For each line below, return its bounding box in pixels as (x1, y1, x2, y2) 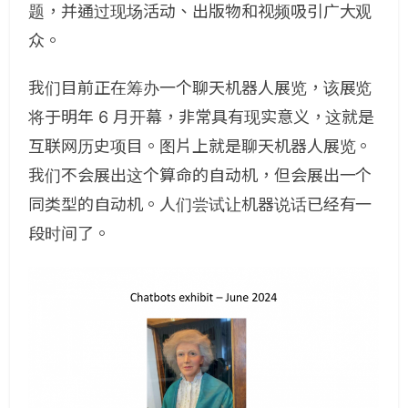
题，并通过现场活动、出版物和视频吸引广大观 (28, 2, 372, 22)
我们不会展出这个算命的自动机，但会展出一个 (28, 166, 372, 186)
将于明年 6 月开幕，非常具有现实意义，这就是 (28, 107, 375, 127)
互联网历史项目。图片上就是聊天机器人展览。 (28, 137, 372, 157)
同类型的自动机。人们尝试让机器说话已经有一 (28, 195, 372, 215)
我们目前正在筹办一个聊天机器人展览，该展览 (28, 78, 372, 98)
